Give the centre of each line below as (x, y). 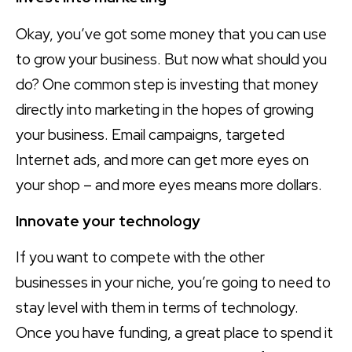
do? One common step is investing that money (167, 84)
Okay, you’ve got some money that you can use (171, 34)
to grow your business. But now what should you (171, 59)
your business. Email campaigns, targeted (150, 134)
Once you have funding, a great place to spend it (174, 333)
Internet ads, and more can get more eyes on (162, 159)
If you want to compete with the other (140, 258)
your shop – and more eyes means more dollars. (169, 185)
